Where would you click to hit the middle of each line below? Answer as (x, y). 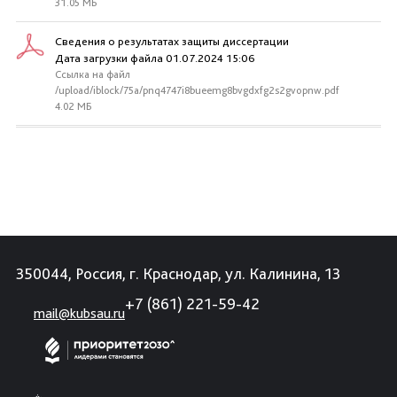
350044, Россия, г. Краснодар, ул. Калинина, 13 (178, 273)
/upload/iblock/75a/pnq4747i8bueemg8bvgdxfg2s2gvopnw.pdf (197, 90)
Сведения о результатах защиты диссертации (172, 41)
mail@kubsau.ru (79, 313)
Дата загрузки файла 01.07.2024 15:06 (155, 58)
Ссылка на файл (93, 74)
